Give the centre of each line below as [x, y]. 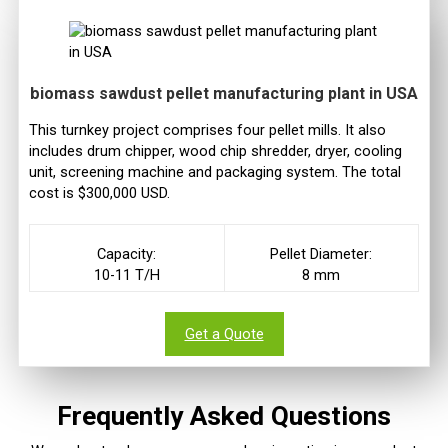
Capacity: [127, 254]
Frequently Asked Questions [224, 415]
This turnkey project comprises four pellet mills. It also [207, 129]
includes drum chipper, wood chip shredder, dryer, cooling [215, 150]
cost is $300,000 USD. [99, 192]
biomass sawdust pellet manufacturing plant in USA [224, 93]
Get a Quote [224, 334]
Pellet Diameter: [321, 254]
